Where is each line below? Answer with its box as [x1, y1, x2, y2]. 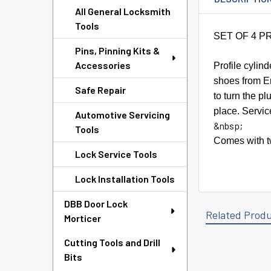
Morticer [64, 212, 101, 224]
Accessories [75, 59, 131, 71]
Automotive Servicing [75, 109, 170, 120]
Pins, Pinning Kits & [75, 45, 160, 56]
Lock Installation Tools [75, 173, 175, 184]
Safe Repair [75, 84, 126, 96]
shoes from [214, 76, 264, 86]
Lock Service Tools [75, 148, 157, 160]
